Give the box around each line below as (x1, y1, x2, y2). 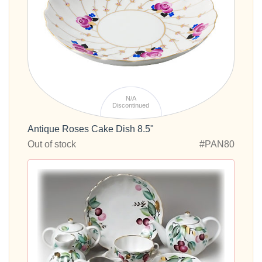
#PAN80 (199, 139, 235, 150)
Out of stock (27, 139, 76, 150)
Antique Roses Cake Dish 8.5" (27, 124, 154, 135)
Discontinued (112, 101, 150, 109)
